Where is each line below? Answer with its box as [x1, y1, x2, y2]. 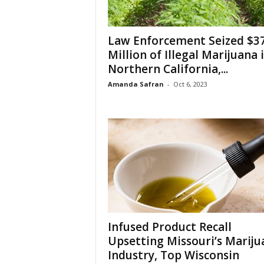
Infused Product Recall [107, 219, 232, 235]
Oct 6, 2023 [173, 80, 207, 88]
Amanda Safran [107, 80, 164, 88]
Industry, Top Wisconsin [107, 247, 239, 263]
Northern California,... [107, 61, 228, 77]
